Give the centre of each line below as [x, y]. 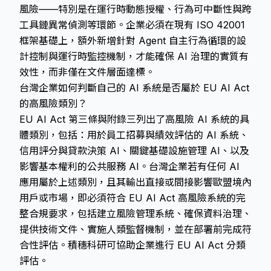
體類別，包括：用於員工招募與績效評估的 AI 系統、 [134, 135]
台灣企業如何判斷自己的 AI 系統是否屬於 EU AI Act [134, 88]
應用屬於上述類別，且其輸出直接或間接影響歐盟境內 [135, 182]
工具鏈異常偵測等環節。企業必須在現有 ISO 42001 [132, 25]
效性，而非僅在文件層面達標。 [87, 72]
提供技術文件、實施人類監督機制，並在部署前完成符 [135, 229]
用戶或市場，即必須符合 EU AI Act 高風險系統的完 [132, 198]
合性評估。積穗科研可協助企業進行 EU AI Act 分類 [132, 245]
